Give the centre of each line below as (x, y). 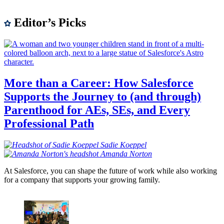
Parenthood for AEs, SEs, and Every (97, 110)
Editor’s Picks (48, 22)
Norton (141, 153)
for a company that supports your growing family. (82, 179)
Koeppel (133, 144)
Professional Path (49, 123)
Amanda (114, 153)
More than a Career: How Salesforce (99, 83)
